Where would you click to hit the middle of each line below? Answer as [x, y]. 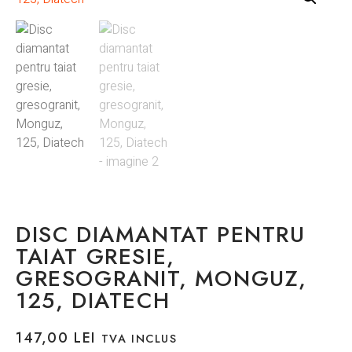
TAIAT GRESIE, [95, 256]
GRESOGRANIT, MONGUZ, [162, 278]
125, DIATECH [93, 300]
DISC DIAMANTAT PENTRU [161, 234]
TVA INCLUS [139, 338]
